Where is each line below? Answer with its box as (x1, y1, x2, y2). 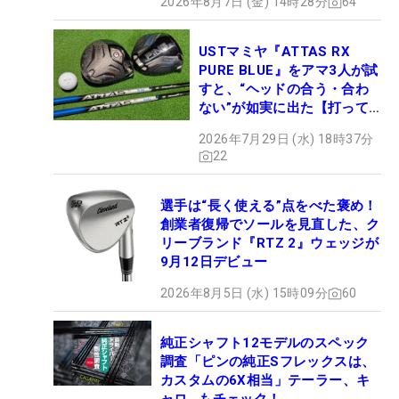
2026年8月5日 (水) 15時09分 (160, 286, 328, 301)
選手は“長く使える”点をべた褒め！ (160, 198, 378, 215)
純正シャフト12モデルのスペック (160, 335, 370, 352)
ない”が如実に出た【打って (199, 100, 370, 117)
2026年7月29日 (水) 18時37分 (199, 132, 374, 147)
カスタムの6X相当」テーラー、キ (160, 372, 370, 389)
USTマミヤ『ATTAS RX (199, 44, 350, 61)
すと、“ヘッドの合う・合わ (199, 81, 370, 98)
